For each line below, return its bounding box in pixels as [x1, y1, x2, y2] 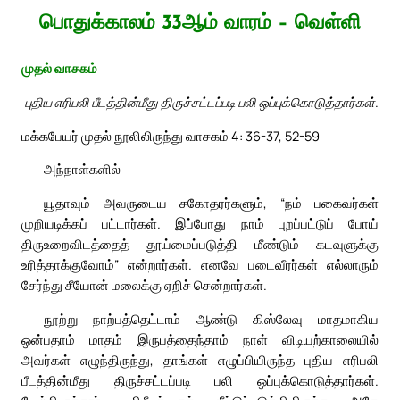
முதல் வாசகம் [21, 59, 97, 78]
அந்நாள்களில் [44, 160, 121, 179]
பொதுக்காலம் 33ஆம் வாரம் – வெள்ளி [39, 13, 361, 35]
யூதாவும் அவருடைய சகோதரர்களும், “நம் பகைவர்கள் [44, 194, 379, 212]
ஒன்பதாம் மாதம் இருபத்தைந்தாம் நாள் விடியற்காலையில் [21, 330, 379, 349]
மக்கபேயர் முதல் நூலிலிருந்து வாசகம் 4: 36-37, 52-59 [21, 126, 320, 145]
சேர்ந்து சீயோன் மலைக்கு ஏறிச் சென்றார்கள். [21, 276, 267, 295]
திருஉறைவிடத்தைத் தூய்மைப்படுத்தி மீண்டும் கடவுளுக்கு [21, 235, 379, 254]
